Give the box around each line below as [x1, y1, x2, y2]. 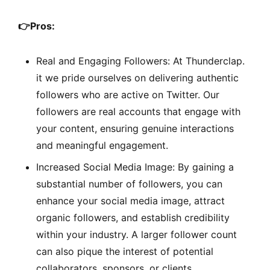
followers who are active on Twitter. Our [36, 88, 219, 101]
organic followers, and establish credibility [36, 211, 230, 224]
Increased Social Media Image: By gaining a [36, 160, 234, 173]
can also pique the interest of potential [36, 245, 213, 257]
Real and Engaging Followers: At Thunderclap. [36, 54, 245, 67]
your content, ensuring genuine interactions [36, 122, 234, 134]
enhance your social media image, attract [36, 194, 225, 207]
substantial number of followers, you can [36, 177, 222, 190]
